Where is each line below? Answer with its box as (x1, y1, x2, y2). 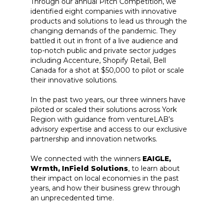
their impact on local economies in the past (30, 174, 179, 183)
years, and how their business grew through (30, 184, 180, 192)
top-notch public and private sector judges (30, 46, 176, 55)
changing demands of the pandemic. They (30, 27, 176, 35)
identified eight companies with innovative (30, 7, 177, 16)
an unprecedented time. (30, 193, 114, 202)
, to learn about (128, 164, 180, 173)
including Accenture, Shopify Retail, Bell (30, 56, 166, 65)
